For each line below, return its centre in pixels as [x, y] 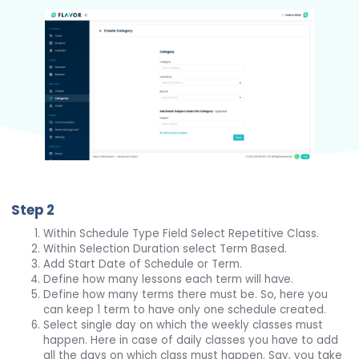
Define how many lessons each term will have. [169, 280]
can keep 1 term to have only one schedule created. [185, 310]
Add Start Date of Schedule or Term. [143, 264]
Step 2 [33, 210]
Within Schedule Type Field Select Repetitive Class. [182, 234]
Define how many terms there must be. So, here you [186, 295]
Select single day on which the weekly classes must [184, 325]
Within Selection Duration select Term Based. [165, 249]
